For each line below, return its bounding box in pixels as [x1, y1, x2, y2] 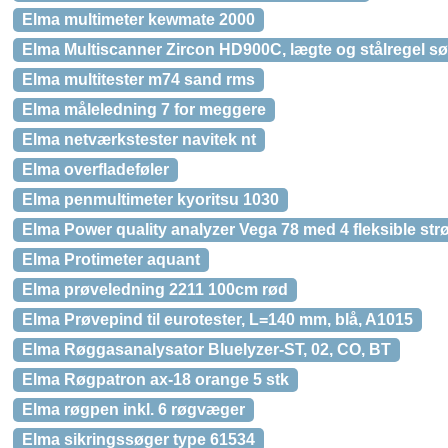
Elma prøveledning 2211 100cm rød [22, 281, 288, 298]
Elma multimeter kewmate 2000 [22, 11, 255, 28]
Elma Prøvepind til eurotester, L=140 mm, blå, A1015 [22, 311, 413, 328]
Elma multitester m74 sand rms [22, 71, 255, 88]
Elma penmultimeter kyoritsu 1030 [22, 191, 279, 208]
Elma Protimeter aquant [22, 251, 200, 268]
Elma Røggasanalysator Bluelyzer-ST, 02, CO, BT [22, 341, 391, 358]
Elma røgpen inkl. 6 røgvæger [22, 401, 245, 418]
